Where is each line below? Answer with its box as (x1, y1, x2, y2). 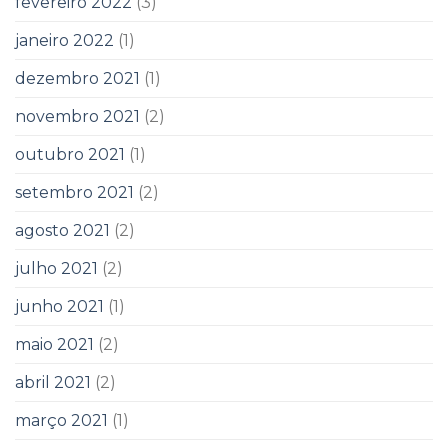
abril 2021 (15, 372, 91, 392)
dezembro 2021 (15, 68, 140, 88)
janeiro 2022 (15, 30, 114, 50)
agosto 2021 (15, 220, 110, 240)
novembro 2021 (15, 106, 140, 126)
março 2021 (15, 410, 108, 430)
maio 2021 (15, 334, 94, 354)
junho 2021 (15, 296, 104, 316)
